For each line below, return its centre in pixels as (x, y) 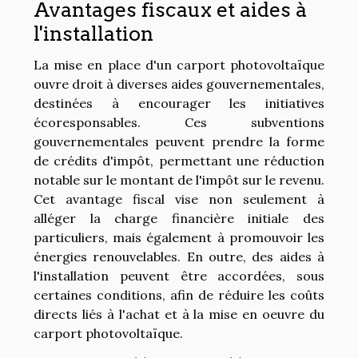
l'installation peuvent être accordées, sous (179, 276)
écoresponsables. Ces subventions (179, 123)
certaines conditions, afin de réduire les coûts (179, 295)
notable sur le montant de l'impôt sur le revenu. (179, 180)
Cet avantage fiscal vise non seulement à (179, 199)
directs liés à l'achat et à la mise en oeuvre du (179, 314)
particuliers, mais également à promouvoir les (179, 238)
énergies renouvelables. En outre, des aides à (179, 257)
